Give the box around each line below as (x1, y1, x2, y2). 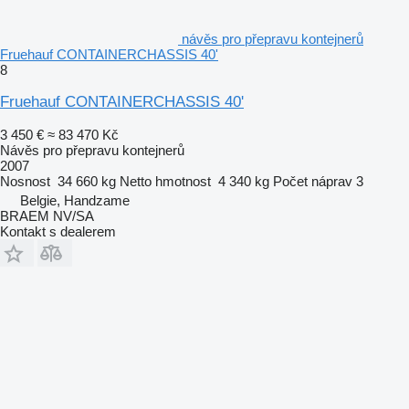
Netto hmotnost (120, 173, 211, 189)
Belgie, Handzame (20, 192, 130, 208)
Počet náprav (273, 173, 352, 189)
